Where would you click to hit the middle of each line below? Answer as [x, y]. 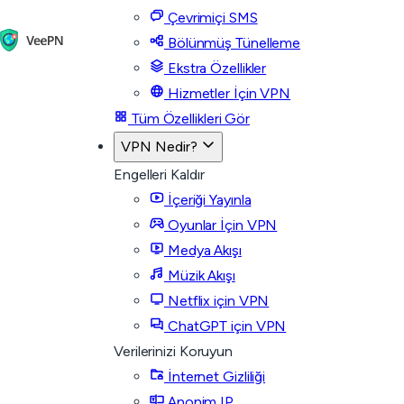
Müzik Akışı [200, 275]
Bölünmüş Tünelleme [233, 43]
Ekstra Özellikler [216, 68]
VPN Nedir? [161, 147]
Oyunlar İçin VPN [221, 225]
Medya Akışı [203, 250]
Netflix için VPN [217, 301]
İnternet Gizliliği [215, 376]
